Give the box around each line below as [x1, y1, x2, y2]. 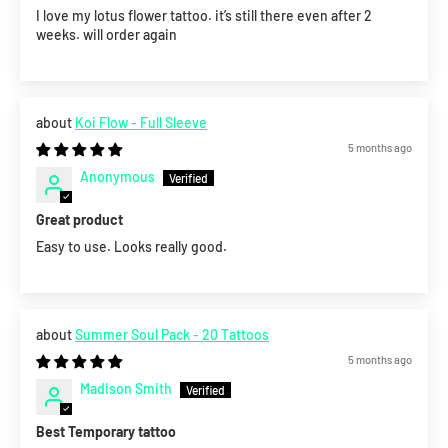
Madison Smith [80, 380, 172, 398]
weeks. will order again [36, 26, 177, 44]
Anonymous [80, 168, 155, 186]
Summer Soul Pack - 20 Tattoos [75, 326, 269, 344]
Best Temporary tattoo [36, 423, 176, 441]
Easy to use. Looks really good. [36, 238, 227, 256]
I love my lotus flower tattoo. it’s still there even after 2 [36, 7, 372, 25]
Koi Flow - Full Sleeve [75, 114, 207, 132]
